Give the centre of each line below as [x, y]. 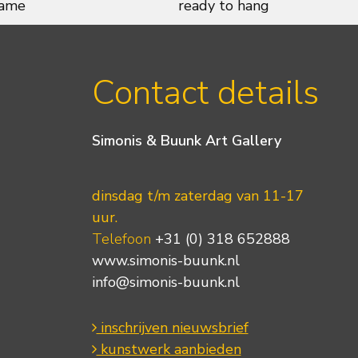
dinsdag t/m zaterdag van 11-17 [197, 195]
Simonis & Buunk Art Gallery [186, 141]
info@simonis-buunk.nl [165, 282]
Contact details [205, 92]
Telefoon [121, 239]
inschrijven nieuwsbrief [172, 327]
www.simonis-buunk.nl [165, 260]
